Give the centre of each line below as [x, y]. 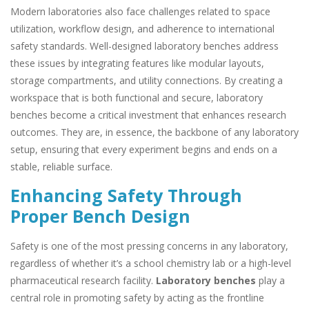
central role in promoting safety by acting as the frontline [137, 298]
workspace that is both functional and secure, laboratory [137, 97]
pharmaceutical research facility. [83, 281]
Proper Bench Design [100, 216]
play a [270, 281]
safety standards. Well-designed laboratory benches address [144, 46]
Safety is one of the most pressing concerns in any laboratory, [149, 246]
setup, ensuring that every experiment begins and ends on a [144, 149]
